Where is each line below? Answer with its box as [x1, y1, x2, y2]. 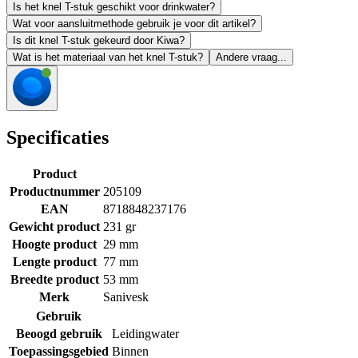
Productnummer [9, 184, 100, 198]
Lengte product [12, 254, 97, 268]
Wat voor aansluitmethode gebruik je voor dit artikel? [13, 18, 256, 30]
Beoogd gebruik [15, 326, 102, 340]
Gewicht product [9, 219, 100, 233]
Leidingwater [112, 326, 179, 340]
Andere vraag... [216, 51, 287, 64]
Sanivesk [103, 289, 149, 304]
